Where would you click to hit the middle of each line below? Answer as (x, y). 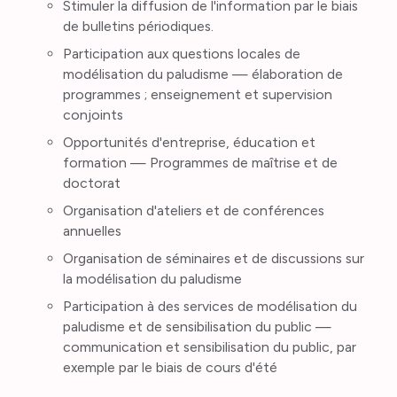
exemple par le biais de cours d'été (170, 367)
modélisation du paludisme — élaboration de (202, 74)
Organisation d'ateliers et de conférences (193, 211)
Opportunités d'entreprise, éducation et (189, 143)
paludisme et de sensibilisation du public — (197, 326)
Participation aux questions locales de (181, 54)
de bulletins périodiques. (138, 27)
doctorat (91, 183)
